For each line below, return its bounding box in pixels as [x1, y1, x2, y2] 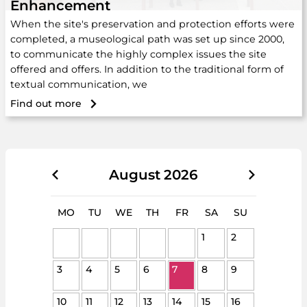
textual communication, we [10, 78, 147, 90]
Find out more [10, 97, 82, 110]
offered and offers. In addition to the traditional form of [10, 63, 284, 75]
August [109, 167, 160, 183]
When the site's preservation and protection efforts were [10, 18, 295, 30]
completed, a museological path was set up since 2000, [10, 33, 284, 45]
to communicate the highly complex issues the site [10, 48, 267, 60]
